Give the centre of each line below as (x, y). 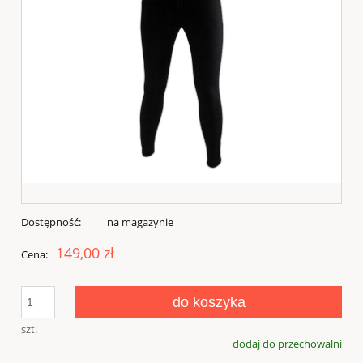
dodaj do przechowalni (287, 344)
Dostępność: (51, 222)
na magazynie (140, 222)
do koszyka (209, 303)
